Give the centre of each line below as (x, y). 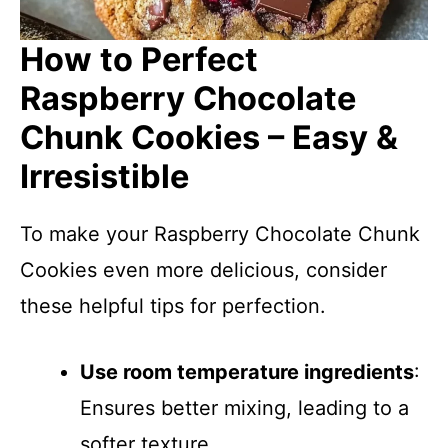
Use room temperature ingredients (247, 372)
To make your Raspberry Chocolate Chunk (220, 234)
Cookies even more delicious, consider (203, 270)
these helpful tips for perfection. (173, 306)
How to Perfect (139, 59)
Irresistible (104, 176)
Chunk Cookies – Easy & (209, 137)
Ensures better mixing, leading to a (244, 408)
